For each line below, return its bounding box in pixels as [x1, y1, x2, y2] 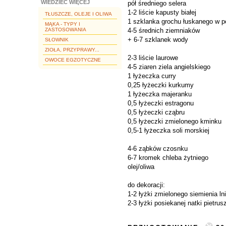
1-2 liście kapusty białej [128, 9, 196, 16]
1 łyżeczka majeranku [128, 90, 192, 98]
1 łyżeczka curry [128, 72, 176, 80]
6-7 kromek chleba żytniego [128, 154, 208, 161]
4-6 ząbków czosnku [128, 145, 188, 152]
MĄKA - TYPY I [45, 21, 80, 27]
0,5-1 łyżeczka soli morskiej [128, 127, 209, 134]
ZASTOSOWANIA [45, 27, 86, 32]
